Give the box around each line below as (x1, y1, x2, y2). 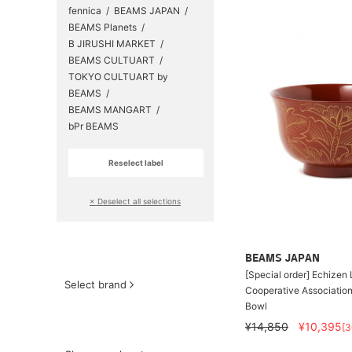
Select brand (64, 278, 126, 291)
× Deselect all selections (90, 196, 181, 206)
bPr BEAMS (68, 120, 119, 132)
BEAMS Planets (68, 21, 137, 33)
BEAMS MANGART (68, 104, 152, 115)
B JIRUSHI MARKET (68, 38, 156, 49)
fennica (68, 5, 101, 16)
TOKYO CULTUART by (68, 71, 168, 82)
